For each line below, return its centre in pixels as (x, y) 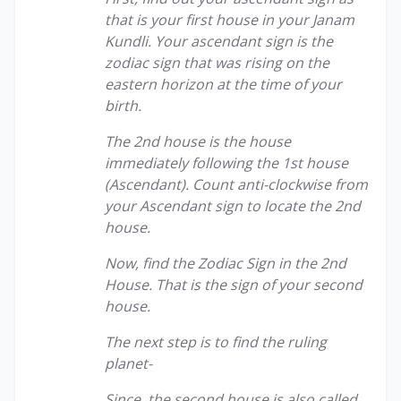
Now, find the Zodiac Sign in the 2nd (226, 263)
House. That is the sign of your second (234, 285)
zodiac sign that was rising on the (217, 63)
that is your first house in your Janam (230, 20)
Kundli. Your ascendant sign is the (219, 41)
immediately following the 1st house (226, 163)
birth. (123, 106)
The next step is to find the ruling (216, 342)
